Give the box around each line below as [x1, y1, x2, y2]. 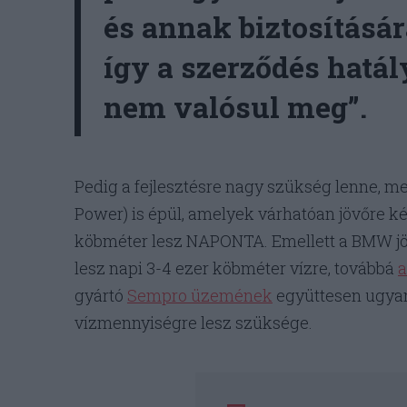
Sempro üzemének [127, 284, 273, 307]
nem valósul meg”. [104, 87, 374, 127]
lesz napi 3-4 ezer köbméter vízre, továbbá [74, 257, 398, 280]
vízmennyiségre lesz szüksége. [74, 312, 313, 334]
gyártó [74, 284, 127, 307]
